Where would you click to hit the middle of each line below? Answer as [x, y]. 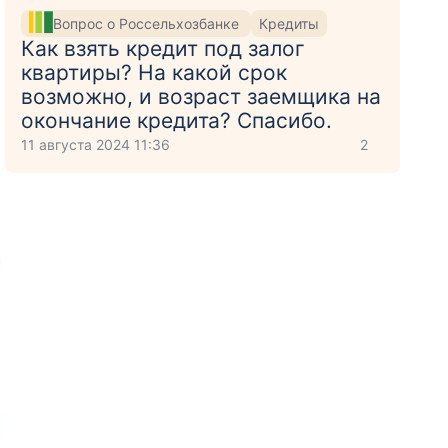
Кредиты [289, 23]
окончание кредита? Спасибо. [177, 120]
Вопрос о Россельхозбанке [148, 23]
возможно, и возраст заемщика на [201, 96]
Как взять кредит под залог [163, 48]
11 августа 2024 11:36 [96, 144]
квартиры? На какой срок [154, 72]
